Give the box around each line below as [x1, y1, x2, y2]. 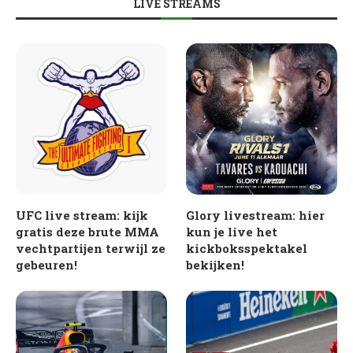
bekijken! [186, 256, 245, 273]
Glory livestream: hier [186, 206, 325, 223]
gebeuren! [16, 256, 77, 273]
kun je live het [186, 223, 278, 240]
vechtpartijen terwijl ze [16, 240, 165, 256]
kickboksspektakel [186, 240, 308, 256]
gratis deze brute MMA [16, 223, 159, 240]
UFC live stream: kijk [16, 206, 148, 223]
